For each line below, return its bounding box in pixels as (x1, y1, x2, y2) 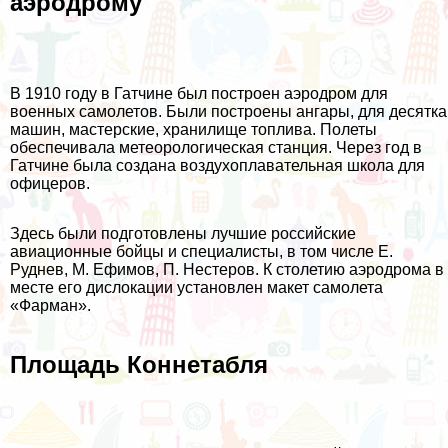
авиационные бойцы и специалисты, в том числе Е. (10, 242, 393, 260)
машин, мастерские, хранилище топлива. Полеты (10, 120, 377, 138)
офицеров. (10, 174, 90, 192)
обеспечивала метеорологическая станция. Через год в (10, 138, 422, 156)
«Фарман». (10, 296, 91, 314)
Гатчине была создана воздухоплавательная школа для (10, 156, 429, 174)
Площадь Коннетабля (10, 350, 268, 378)
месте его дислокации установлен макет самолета (10, 278, 383, 296)
